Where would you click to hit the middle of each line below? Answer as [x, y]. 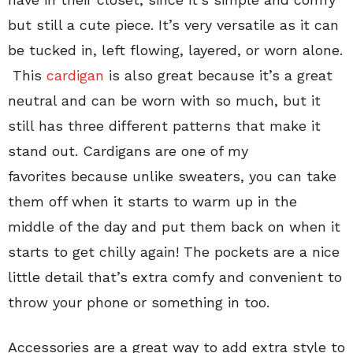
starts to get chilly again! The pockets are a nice [174, 252]
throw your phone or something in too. [139, 302]
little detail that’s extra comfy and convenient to [175, 277]
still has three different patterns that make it [164, 126]
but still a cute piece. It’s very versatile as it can [173, 25]
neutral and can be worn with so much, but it [164, 100]
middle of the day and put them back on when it [174, 227]
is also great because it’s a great [218, 75]
